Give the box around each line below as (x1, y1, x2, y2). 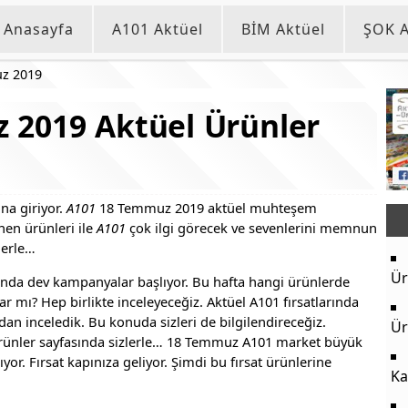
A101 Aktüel (112, 19, 203, 39)
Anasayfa (4, 19, 74, 39)
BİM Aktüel (241, 19, 325, 39)
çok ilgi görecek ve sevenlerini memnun (126, 218, 377, 237)
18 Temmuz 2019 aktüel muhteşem (96, 198, 317, 217)
